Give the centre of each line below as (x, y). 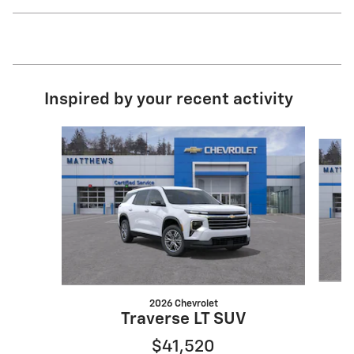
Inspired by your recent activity (169, 100)
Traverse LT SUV (183, 320)
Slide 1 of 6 (51, 134)
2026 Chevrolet (183, 304)
